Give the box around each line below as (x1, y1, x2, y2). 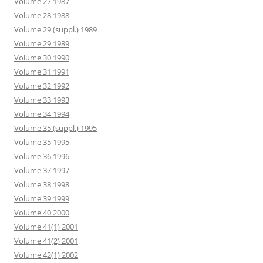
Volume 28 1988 (14, 10, 69, 21)
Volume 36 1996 (14, 151, 69, 162)
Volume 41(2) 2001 (14, 235, 78, 247)
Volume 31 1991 (14, 66, 69, 77)
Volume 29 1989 (14, 38, 69, 49)
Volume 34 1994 (14, 109, 69, 120)
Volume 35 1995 (14, 137, 69, 148)
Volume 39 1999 (14, 193, 69, 204)
